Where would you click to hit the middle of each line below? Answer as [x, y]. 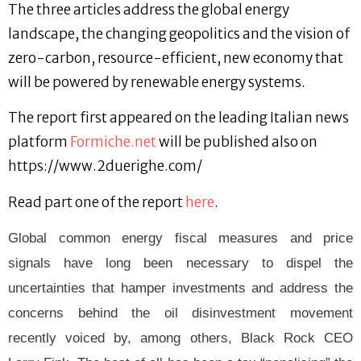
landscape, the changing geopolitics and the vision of [179, 33]
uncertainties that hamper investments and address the [180, 288]
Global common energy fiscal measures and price [180, 238]
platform [39, 142]
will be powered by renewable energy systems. [164, 82]
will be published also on [237, 142]
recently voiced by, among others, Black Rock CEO [180, 338]
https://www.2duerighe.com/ [105, 166]
